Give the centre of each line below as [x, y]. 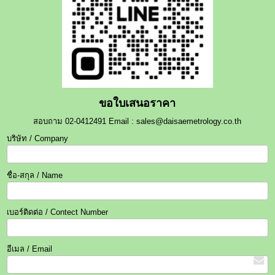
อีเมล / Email [30, 249]
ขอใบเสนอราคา [137, 103]
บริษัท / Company [38, 139]
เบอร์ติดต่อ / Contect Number [58, 212]
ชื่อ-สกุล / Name [35, 176]
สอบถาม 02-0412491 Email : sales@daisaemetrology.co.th [137, 122]
